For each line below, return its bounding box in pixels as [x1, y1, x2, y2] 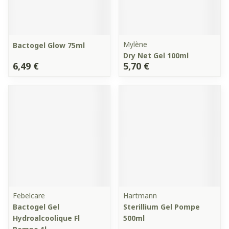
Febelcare [13, 191, 45, 200]
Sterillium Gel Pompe [123, 202, 200, 212]
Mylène [123, 39, 147, 49]
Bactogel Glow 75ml [13, 40, 85, 50]
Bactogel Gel [13, 202, 59, 212]
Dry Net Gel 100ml [123, 51, 189, 60]
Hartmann [123, 191, 157, 200]
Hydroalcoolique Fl [13, 213, 80, 223]
